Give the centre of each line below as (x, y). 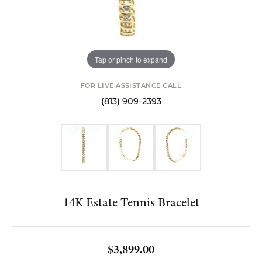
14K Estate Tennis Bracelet (131, 202)
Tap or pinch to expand (131, 59)
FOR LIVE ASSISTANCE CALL (131, 86)
